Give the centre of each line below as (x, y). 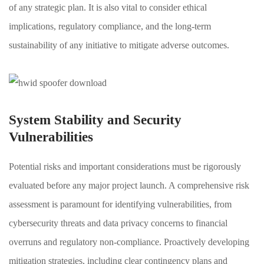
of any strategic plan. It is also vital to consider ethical (108, 7)
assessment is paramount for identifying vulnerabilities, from (120, 204)
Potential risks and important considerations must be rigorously (125, 166)
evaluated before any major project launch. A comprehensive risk (129, 185)
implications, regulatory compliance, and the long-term (110, 26)
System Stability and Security (95, 120)
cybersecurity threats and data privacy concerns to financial (118, 223)
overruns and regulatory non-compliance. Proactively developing (129, 242)
